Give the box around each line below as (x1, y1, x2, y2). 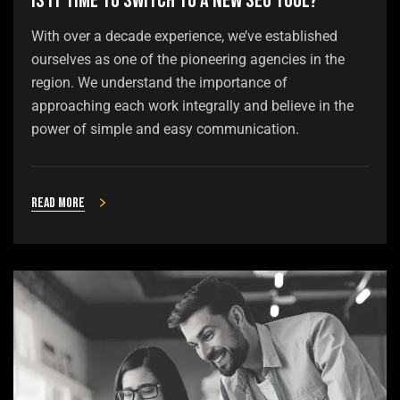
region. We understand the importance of (31, 74, 287, 92)
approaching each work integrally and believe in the (31, 97, 354, 115)
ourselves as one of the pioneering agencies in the (31, 51, 345, 69)
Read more (31, 195, 85, 212)
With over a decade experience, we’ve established (31, 28, 337, 46)
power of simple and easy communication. (31, 121, 299, 138)
